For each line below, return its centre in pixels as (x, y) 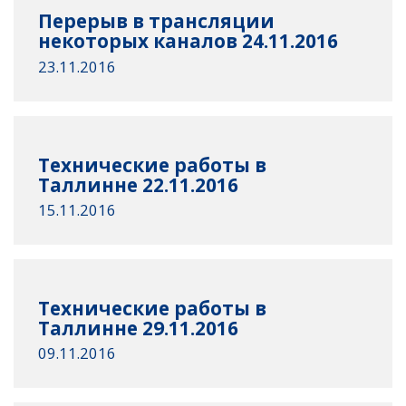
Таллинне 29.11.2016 (139, 328)
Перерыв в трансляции (157, 21)
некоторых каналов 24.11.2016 (188, 41)
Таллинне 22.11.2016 (139, 184)
